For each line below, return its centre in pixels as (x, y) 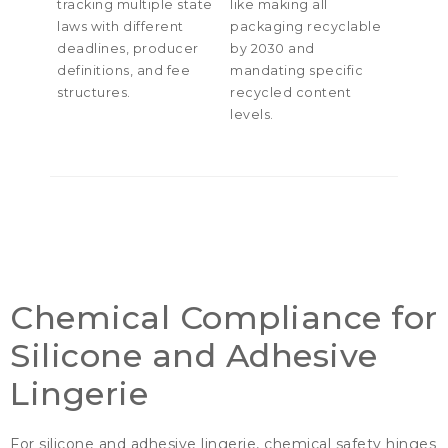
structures (92, 93)
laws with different (120, 27)
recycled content (291, 93)
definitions (93, 71)
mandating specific (297, 71)
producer (165, 49)
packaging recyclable (306, 27)
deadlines (91, 49)
